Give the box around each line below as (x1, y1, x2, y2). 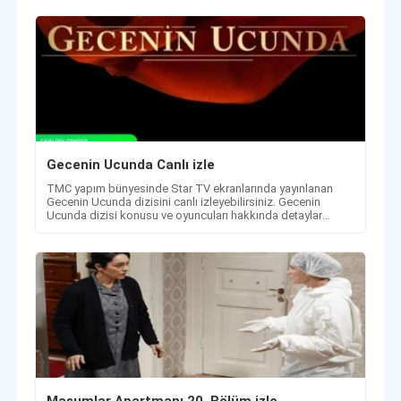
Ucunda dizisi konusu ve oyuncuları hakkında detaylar (47, 209, 323, 223)
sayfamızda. (47, 222, 111, 236)
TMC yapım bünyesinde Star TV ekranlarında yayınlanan (47, 182, 334, 196)
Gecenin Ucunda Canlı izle (47, 157, 216, 174)
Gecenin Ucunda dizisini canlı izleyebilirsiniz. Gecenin (47, 195, 321, 209)
